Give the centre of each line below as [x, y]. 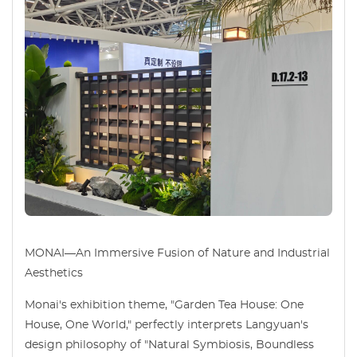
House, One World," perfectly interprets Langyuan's [167, 325]
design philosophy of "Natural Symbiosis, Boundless [169, 345]
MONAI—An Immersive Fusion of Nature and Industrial [177, 253]
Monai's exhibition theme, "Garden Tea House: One [164, 305]
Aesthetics [54, 273]
